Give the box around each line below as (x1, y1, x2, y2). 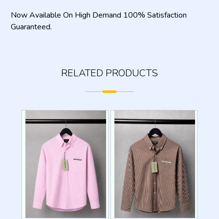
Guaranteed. (11, 22, 52, 32)
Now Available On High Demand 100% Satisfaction (11, 10, 187, 21)
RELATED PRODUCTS (61, 66, 158, 80)
